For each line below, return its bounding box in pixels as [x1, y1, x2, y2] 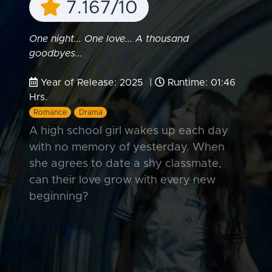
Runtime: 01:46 [165, 77, 236, 87]
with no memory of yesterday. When [29, 141, 225, 153]
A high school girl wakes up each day [29, 124, 228, 137]
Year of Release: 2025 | [38, 77, 155, 87]
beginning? [29, 190, 88, 202]
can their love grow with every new [29, 174, 216, 186]
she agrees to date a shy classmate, [29, 157, 222, 169]
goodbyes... [29, 48, 83, 58]
